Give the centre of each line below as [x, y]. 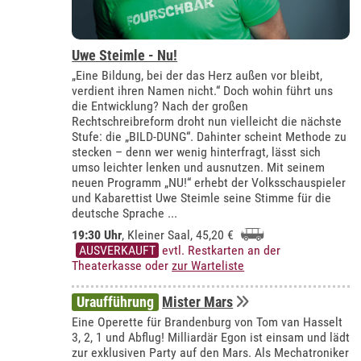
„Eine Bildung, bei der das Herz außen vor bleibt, [197, 75]
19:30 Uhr [97, 234]
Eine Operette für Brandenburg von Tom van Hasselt [207, 322]
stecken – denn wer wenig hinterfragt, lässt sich [197, 151]
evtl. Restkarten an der [222, 250]
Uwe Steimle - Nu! [125, 55]
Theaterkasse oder [122, 265]
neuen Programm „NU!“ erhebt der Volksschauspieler [209, 182]
